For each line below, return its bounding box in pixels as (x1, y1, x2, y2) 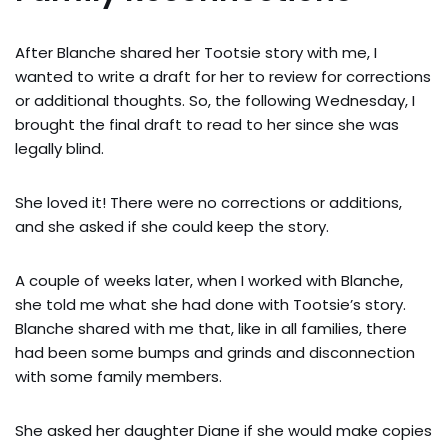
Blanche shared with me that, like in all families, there (15, 318, 407, 339)
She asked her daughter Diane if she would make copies (15, 420, 432, 441)
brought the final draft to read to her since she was (15, 114, 399, 135)
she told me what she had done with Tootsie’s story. (15, 294, 406, 315)
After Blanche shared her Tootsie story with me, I (15, 42, 377, 63)
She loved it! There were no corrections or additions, (15, 192, 402, 213)
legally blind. (15, 138, 104, 159)
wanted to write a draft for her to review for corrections (15, 66, 431, 87)
